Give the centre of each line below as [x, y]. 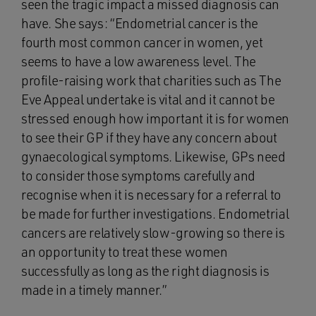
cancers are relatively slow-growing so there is [153, 233]
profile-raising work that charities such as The [151, 80]
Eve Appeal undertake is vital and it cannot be [148, 99]
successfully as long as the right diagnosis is [145, 271]
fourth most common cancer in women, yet [142, 42]
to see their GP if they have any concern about [149, 138]
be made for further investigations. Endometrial [155, 214]
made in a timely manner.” [94, 290]
